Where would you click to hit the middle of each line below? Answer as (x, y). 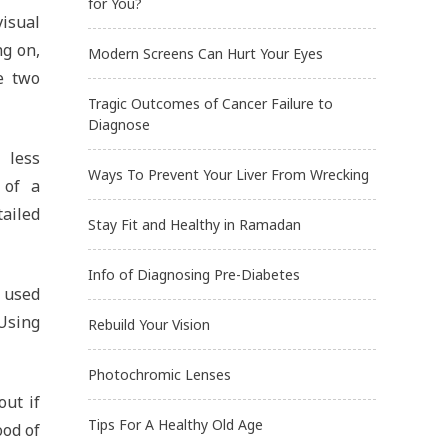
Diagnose (119, 124)
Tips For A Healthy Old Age (175, 424)
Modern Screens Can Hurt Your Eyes (205, 53)
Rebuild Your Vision (149, 324)
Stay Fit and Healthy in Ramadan (194, 224)
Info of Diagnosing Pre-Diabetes (194, 274)
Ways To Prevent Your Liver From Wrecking (228, 174)
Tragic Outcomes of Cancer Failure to (210, 103)
